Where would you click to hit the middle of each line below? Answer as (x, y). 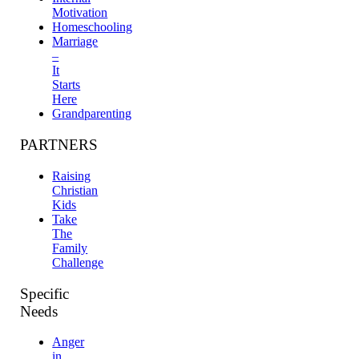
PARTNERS (59, 145)
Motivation (80, 13)
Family (70, 248)
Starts (67, 85)
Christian (75, 190)
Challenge (78, 262)
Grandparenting (92, 114)
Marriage (75, 42)
